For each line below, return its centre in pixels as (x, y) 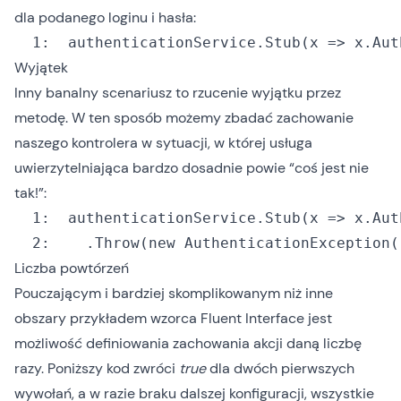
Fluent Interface (252, 318)
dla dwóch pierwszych (280, 368)
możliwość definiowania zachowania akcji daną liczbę (188, 343)
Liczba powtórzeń (72, 268)
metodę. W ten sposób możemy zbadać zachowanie (184, 118)
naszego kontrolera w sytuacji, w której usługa (163, 143)
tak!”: (30, 193)
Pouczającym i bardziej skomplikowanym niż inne (174, 293)
